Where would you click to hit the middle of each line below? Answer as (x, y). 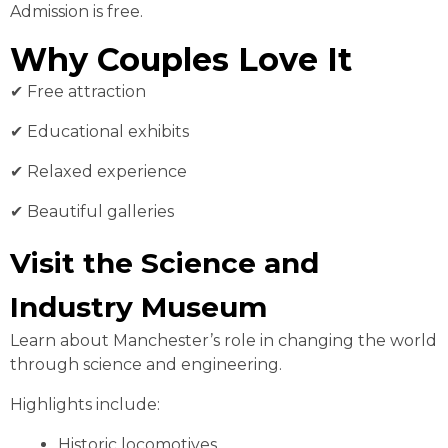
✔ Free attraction (78, 92)
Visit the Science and (164, 263)
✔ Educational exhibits (99, 132)
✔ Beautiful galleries (92, 212)
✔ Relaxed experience (98, 172)
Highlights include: (85, 405)
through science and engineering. (146, 365)
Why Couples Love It (181, 60)
